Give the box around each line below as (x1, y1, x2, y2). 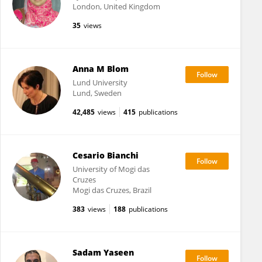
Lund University (72, 77, 127, 88)
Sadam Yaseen (72, 247, 134, 258)
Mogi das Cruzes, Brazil (72, 185, 151, 195)
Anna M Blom (72, 63, 129, 74)
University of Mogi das (72, 164, 150, 174)
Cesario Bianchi (72, 150, 139, 161)
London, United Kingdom (72, 1, 160, 12)
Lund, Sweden (72, 88, 122, 98)
